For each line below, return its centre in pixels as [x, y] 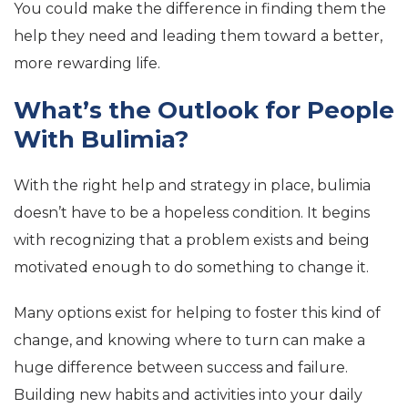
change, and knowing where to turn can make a [189, 340]
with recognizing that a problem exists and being [192, 240]
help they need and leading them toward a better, [198, 36]
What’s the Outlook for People [204, 110]
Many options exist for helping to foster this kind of [197, 313]
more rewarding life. [87, 63]
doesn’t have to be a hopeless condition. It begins [192, 213]
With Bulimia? [101, 139]
